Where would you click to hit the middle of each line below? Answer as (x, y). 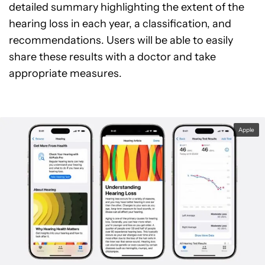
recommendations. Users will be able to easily (121, 40)
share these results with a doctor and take (112, 57)
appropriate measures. (65, 73)
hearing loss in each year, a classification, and (120, 24)
